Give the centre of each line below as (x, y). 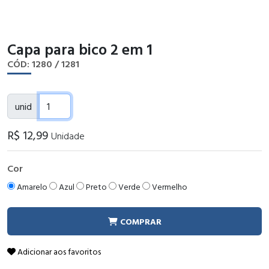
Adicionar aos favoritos (58, 251)
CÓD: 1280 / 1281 (43, 64)
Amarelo (31, 186)
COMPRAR (139, 221)
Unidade (68, 136)
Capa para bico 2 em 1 (80, 49)
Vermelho (169, 186)
